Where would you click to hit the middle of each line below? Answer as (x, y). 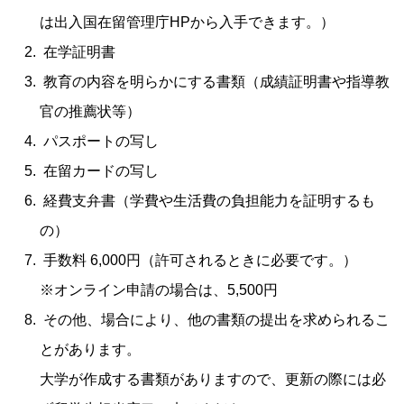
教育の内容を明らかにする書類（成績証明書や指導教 (215, 82)
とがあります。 (91, 349)
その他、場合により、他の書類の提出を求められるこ (215, 320)
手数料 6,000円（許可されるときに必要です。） (199, 260)
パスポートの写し (100, 141)
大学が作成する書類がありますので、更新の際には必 (213, 379)
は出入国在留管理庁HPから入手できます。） (188, 22)
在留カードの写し (100, 171)
